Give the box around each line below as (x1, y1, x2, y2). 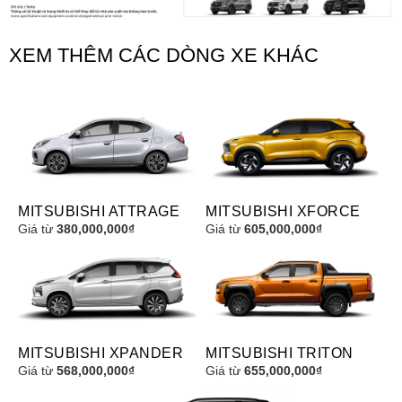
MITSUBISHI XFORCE (205, 202, 361, 219)
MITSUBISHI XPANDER (18, 344, 183, 361)
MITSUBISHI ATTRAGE (18, 202, 179, 219)
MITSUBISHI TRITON (205, 344, 354, 361)
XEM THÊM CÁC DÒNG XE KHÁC (9, 43, 319, 66)
